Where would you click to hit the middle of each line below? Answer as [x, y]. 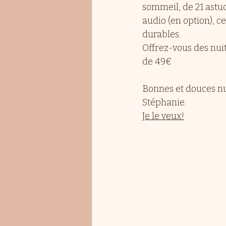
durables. [161, 34]
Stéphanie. [164, 102]
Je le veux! [163, 116]
